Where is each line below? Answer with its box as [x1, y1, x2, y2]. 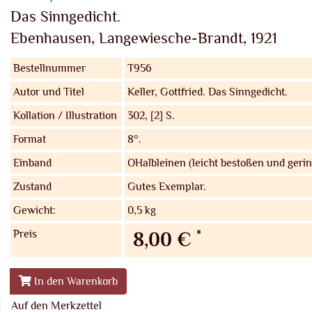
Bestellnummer [13, 61, 86, 75]
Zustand [13, 180, 52, 193]
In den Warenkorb [31, 274, 118, 288]
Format [13, 132, 46, 146]
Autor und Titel [13, 85, 84, 98]
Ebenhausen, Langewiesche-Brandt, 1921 [10, 29, 277, 47]
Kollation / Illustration [13, 109, 117, 122]
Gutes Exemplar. [127, 180, 206, 193]
